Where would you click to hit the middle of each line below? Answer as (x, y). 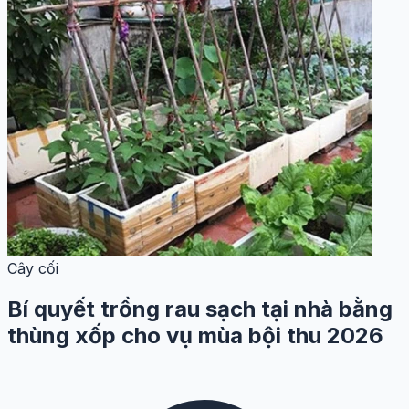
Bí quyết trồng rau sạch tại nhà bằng (200, 309)
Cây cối (33, 269)
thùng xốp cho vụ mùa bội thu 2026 (195, 336)
